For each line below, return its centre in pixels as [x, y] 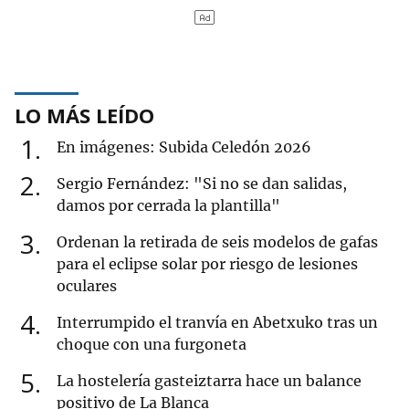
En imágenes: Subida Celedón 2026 [184, 147]
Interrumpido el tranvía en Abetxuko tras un [217, 323]
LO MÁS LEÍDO [84, 115]
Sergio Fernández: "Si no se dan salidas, [202, 184]
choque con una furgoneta [152, 345]
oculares [87, 286]
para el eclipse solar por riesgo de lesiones [207, 264]
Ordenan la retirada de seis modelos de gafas [217, 242]
